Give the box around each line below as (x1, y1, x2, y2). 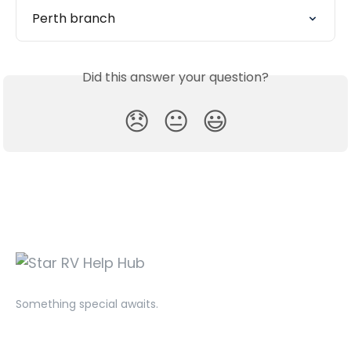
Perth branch (32, 9, 115, 28)
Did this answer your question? (82, 68, 269, 87)
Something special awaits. (16, 296, 158, 313)
